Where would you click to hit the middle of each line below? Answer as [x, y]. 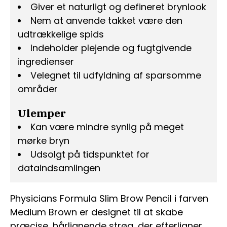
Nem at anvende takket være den [106, 20]
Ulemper [42, 113]
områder [38, 89]
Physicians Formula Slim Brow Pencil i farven [109, 198]
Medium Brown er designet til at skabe [97, 212]
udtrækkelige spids [61, 34]
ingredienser [46, 61]
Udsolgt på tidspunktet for [90, 154]
